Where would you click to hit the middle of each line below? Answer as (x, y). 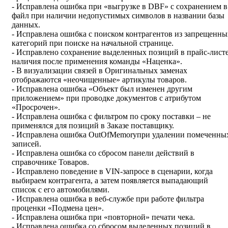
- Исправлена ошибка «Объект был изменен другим (102, 89)
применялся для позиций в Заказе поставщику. (94, 126)
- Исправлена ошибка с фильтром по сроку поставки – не (111, 117)
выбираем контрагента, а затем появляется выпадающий (110, 181)
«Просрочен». (37, 107)
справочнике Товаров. (51, 162)
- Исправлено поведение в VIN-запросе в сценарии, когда (112, 172)
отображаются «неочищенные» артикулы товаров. (100, 80)
